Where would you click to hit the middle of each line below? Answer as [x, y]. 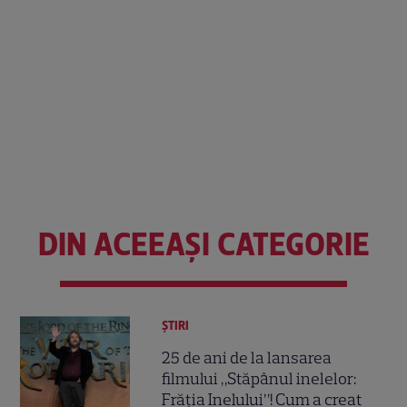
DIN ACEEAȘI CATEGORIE [203, 245]
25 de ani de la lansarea [247, 357]
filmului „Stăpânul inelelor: [259, 378]
